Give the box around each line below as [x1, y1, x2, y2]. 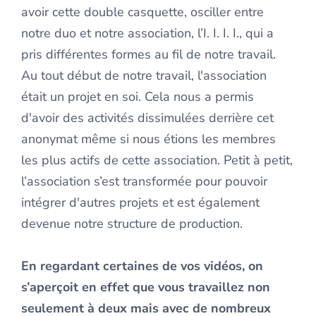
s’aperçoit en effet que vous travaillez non [21, 279, 270, 296]
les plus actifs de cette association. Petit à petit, [21, 152, 293, 169]
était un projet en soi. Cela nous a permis [21, 88, 254, 105]
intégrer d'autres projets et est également [21, 194, 260, 211]
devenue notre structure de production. [21, 215, 243, 232]
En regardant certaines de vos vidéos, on [21, 257, 263, 274]
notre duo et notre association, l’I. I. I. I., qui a [21, 25, 274, 42]
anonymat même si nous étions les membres [21, 130, 276, 147]
